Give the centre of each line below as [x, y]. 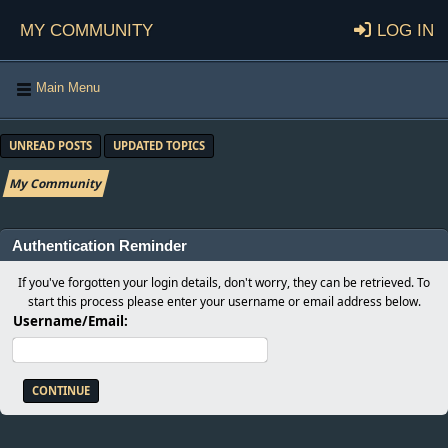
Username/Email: [70, 321]
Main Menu [68, 87]
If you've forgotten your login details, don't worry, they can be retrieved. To [224, 282]
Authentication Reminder [99, 246]
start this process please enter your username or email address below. [224, 301]
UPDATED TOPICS [159, 145]
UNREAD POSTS [50, 145]
